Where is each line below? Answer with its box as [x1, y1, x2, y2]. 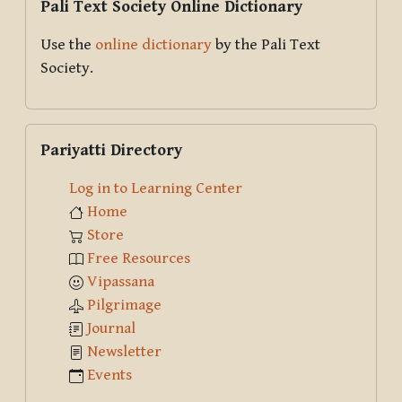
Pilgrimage [87, 295, 162, 314]
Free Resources [87, 249, 190, 267]
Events [87, 365, 132, 384]
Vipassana [87, 272, 154, 291]
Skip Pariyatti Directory [24, 125, 186, 144]
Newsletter [87, 342, 162, 361]
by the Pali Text [212, 35, 320, 54]
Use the [40, 35, 95, 54]
